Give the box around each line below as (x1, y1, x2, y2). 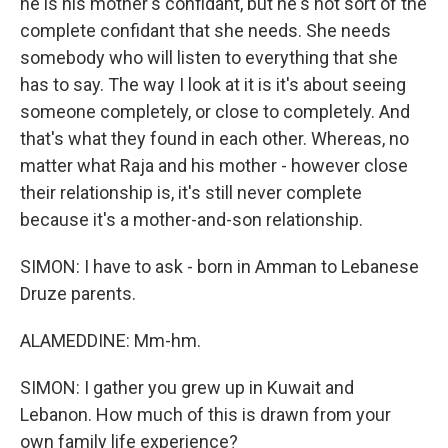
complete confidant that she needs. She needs (20, 20, 391, 41)
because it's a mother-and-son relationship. (20, 209, 363, 230)
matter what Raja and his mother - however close (20, 155, 408, 176)
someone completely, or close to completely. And (20, 101, 410, 122)
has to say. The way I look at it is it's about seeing (20, 74, 406, 95)
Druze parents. (20, 283, 136, 304)
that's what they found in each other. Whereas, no (20, 128, 409, 149)
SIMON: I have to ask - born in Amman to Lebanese (20, 256, 419, 277)
